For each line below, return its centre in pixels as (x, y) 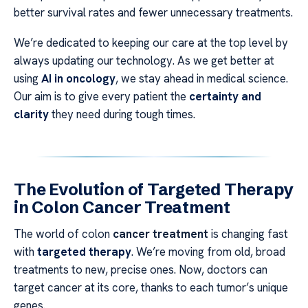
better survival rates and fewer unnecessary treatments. (153, 12)
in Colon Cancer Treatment (122, 207)
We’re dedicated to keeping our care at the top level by (151, 42)
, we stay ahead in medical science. (202, 78)
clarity (31, 114)
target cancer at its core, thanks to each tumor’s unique (151, 287)
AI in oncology (78, 78)
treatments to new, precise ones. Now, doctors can (141, 269)
